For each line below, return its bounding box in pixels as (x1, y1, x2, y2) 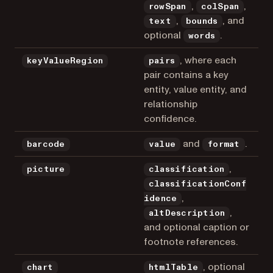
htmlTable (149, 263, 199, 272)
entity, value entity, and (144, 82, 247, 96)
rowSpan (149, 2, 186, 11)
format (207, 140, 240, 149)
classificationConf (149, 179, 247, 188)
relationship (144, 97, 197, 111)
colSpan (200, 2, 239, 11)
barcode (27, 140, 65, 149)
